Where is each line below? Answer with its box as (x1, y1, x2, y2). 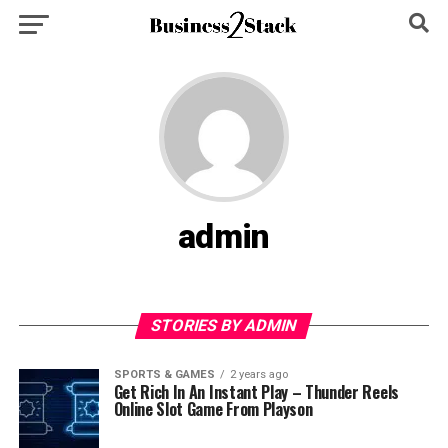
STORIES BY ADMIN (149, 316, 300, 335)
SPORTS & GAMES (113, 368, 215, 381)
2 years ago (229, 368, 288, 381)
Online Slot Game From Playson (113, 397, 313, 421)
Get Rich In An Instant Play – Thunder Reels (113, 380, 399, 404)
